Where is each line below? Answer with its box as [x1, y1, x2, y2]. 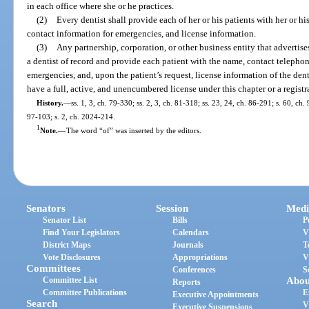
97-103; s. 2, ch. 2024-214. [27, 112, 116, 121]
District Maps [43, 240, 92, 250]
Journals [172, 240, 204, 250]
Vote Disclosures [43, 252, 101, 263]
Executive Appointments [172, 290, 259, 300]
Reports [172, 277, 201, 288]
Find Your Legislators [43, 228, 121, 238]
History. [36, 98, 63, 107]
